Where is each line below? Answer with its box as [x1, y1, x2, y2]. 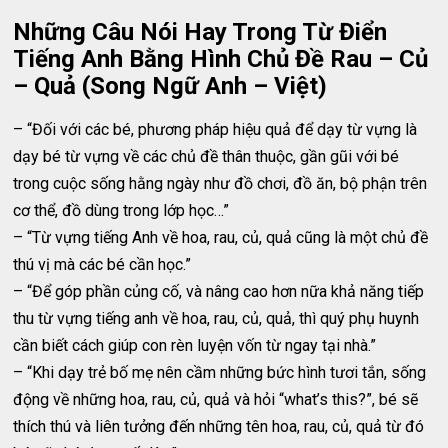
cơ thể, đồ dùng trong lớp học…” [13, 201, 230, 220]
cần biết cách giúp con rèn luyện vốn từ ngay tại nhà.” [13, 336, 377, 355]
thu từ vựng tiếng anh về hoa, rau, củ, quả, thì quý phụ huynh [13, 309, 420, 328]
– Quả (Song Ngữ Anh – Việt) [13, 72, 328, 100]
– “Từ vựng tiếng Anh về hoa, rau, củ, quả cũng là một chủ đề [13, 228, 429, 247]
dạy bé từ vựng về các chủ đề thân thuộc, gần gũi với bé [13, 147, 400, 166]
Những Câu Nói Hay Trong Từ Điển [13, 18, 388, 46]
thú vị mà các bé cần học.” [13, 255, 192, 274]
